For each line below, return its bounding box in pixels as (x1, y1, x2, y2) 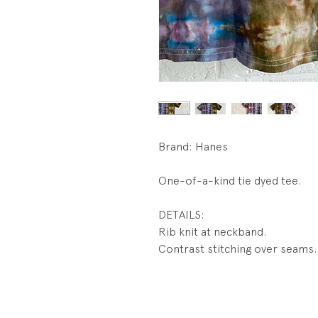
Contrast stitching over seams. (158, 242, 317, 256)
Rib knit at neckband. (158, 225, 266, 239)
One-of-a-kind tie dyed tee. (158, 174, 301, 188)
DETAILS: (158, 208, 204, 222)
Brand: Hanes (158, 140, 228, 154)
